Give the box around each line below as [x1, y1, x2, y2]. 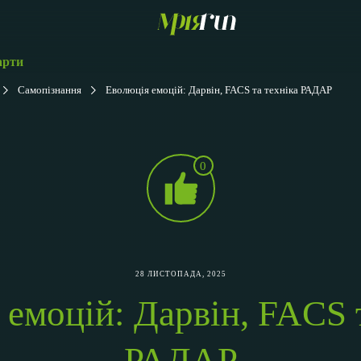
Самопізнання [18, 84, 81, 97]
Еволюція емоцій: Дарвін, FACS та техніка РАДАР [106, 84, 332, 97]
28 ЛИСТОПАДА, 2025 [135, 270, 226, 279]
